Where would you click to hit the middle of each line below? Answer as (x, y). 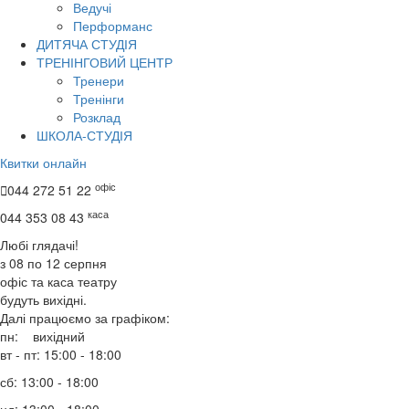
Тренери (99, 80)
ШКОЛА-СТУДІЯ (84, 135)
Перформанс (113, 25)
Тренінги (99, 98)
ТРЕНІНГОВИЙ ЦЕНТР (105, 62)
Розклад (97, 116)
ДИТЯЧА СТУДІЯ (87, 43)
